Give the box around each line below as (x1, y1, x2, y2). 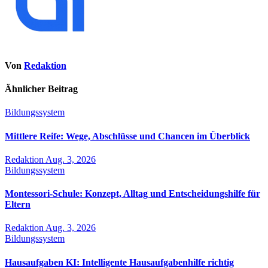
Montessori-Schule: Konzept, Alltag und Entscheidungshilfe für (5, 188, 260, 199)
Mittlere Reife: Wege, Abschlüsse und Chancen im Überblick (5, 130, 250, 141)
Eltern (5, 199, 31, 210)
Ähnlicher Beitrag (5, 83, 78, 94)
